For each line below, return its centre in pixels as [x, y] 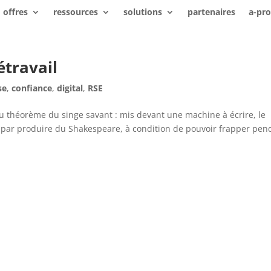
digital [70, 88]
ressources [75, 12]
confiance [32, 88]
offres [15, 12]
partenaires [211, 12]
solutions [142, 12]
